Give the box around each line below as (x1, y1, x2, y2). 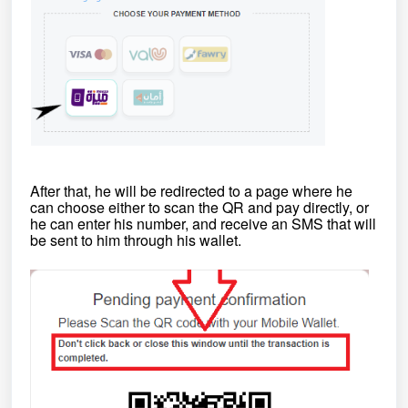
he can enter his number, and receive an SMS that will (30, 213, 376, 235)
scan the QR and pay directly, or (164, 197, 369, 219)
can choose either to (30, 197, 164, 219)
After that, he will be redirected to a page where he (30, 180, 352, 202)
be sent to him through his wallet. (30, 229, 241, 251)
